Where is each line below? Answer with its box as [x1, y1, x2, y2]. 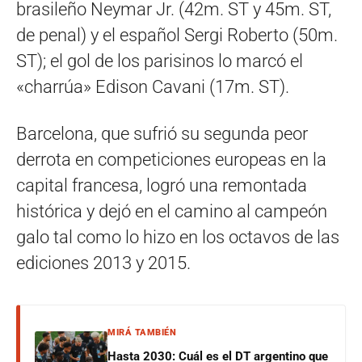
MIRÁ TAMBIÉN [107, 326, 176, 338]
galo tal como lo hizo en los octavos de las [16, 226, 339, 247]
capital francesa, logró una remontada [16, 175, 307, 196]
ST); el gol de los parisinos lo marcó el [16, 50, 303, 71]
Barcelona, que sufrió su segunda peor [16, 123, 308, 144]
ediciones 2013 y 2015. [16, 252, 191, 273]
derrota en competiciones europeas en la [16, 149, 326, 170]
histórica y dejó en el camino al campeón [16, 200, 327, 221]
